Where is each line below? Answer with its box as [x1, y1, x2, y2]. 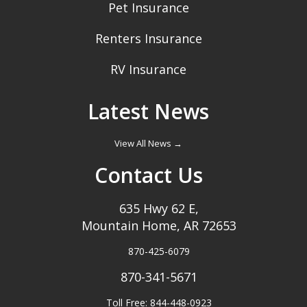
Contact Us [94, 161, 203, 190]
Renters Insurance [95, 30, 202, 47]
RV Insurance [110, 61, 186, 78]
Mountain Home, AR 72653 [81, 217, 236, 234]
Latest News [88, 97, 209, 126]
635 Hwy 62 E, [119, 200, 199, 217]
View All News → [114, 137, 182, 150]
